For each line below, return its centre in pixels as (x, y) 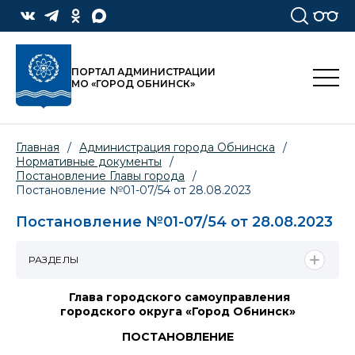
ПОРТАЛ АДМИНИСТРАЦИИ (143, 72)
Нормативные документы (89, 162)
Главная (38, 148)
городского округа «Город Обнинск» (177, 311)
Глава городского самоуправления (177, 297)
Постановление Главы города (100, 176)
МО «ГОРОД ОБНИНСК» (133, 84)
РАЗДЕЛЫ (54, 259)
